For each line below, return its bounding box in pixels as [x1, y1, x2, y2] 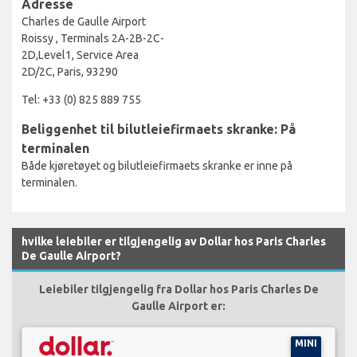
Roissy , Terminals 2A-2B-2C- [22, 31, 164, 45]
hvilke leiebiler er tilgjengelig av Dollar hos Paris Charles [22, 234, 326, 248]
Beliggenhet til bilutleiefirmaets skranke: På [22, 121, 296, 136]
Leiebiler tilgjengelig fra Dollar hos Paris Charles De [38, 282, 319, 296]
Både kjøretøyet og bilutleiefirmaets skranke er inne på [22, 159, 292, 172]
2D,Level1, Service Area [22, 48, 139, 61]
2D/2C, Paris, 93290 [22, 65, 118, 78]
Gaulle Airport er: [131, 299, 226, 312]
